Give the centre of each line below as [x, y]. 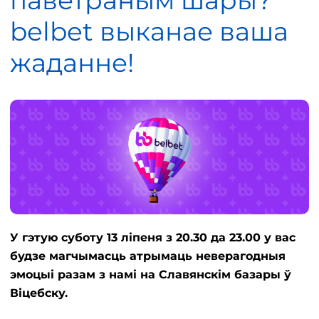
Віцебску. [39, 293]
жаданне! [72, 63]
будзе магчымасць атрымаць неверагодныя [148, 256]
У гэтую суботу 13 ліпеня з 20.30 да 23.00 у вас [153, 238]
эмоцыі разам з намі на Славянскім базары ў [151, 275]
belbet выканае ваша [149, 31]
